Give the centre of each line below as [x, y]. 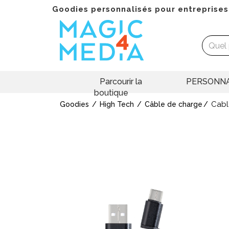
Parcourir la [121, 82]
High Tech [117, 105]
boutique [111, 93]
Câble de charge [174, 105]
